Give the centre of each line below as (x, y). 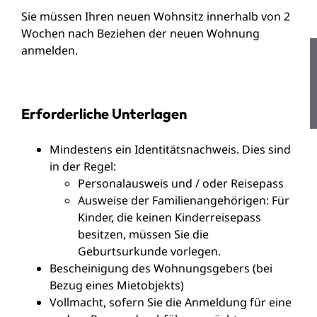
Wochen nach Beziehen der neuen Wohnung (140, 33)
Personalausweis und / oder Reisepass (181, 183)
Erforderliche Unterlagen (104, 113)
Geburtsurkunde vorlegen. (149, 251)
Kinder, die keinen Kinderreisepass (169, 217)
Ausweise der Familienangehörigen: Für (184, 200)
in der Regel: (83, 166)
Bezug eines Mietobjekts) (117, 285)
